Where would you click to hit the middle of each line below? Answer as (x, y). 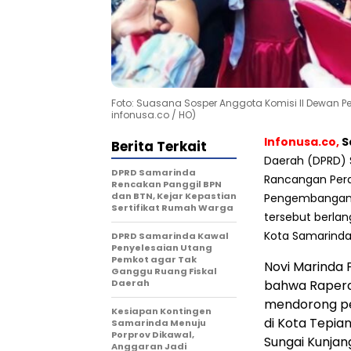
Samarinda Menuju (159, 323)
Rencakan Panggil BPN (166, 185)
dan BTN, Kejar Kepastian (174, 196)
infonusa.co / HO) (154, 115)
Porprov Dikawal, (153, 335)
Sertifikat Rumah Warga (172, 208)
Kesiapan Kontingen (161, 311)
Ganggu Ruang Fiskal (164, 271)
